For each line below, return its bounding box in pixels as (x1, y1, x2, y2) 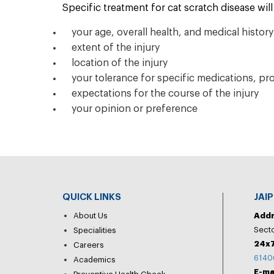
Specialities (73, 226, 116, 234)
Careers (73, 241, 104, 249)
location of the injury (72, 58, 168, 68)
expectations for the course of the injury (72, 89, 259, 98)
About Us (73, 212, 108, 220)
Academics (73, 256, 116, 264)
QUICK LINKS (62, 193, 121, 202)
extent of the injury (72, 43, 160, 53)
